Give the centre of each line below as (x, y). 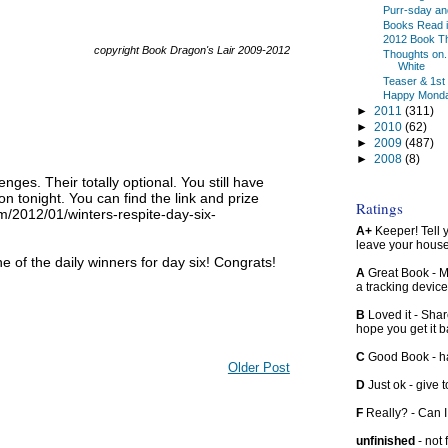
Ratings (379, 207)
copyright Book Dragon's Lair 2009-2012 (191, 50)
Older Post (258, 367)
